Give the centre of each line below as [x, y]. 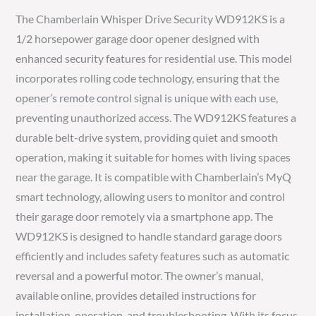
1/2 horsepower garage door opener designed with [138, 38]
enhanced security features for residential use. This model [154, 58]
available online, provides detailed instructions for [136, 295]
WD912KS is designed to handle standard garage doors [149, 236]
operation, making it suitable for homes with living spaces [153, 157]
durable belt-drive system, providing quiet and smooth [147, 137]
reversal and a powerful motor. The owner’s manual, [140, 275]
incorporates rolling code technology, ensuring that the [148, 78]
